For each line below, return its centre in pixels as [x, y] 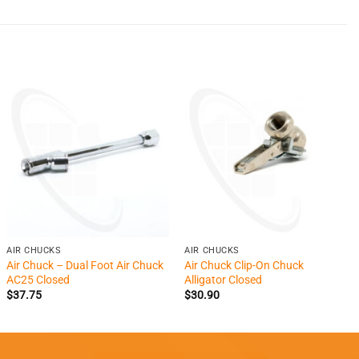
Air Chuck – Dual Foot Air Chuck [85, 266]
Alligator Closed [224, 280]
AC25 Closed [38, 280]
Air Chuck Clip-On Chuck [244, 266]
